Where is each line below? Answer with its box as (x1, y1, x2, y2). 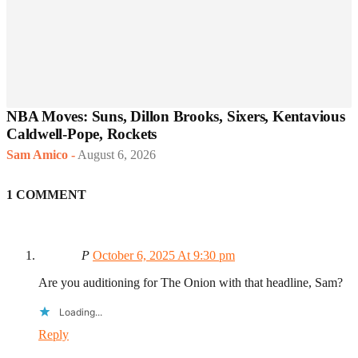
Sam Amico (6, 148, 68, 162)
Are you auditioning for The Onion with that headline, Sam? (38, 275, 343, 289)
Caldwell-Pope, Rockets (6, 125, 157, 143)
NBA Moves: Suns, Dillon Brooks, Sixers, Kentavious (6, 108, 345, 125)
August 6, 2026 (78, 148, 156, 162)
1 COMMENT (6, 188, 86, 202)
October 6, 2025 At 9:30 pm (93, 248, 235, 262)
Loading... (59, 305, 102, 318)
